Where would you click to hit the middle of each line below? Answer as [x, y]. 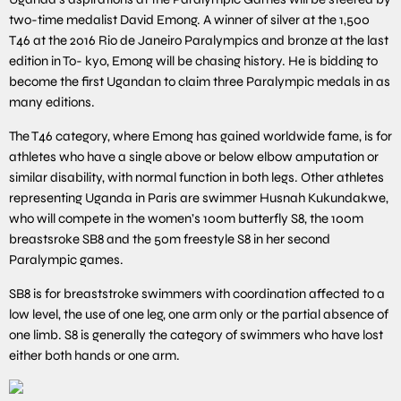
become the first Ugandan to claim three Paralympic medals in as [200, 81]
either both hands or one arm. [94, 355]
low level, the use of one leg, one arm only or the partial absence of [199, 314]
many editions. [52, 102]
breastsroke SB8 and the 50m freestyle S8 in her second [170, 239]
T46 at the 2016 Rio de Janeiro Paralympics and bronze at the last [199, 40]
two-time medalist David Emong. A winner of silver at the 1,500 [189, 19]
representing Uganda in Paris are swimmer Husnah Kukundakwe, [199, 197]
